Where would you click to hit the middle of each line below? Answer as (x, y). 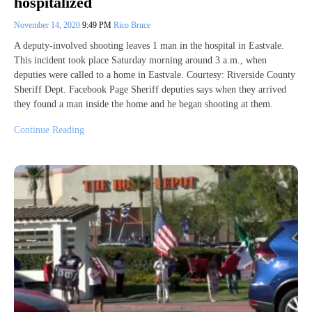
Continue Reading (49, 130)
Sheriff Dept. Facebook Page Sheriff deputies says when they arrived (150, 90)
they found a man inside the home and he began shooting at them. (143, 104)
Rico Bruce (132, 25)
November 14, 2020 (48, 25)
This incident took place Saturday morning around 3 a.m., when (140, 61)
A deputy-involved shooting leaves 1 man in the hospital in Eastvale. (149, 46)
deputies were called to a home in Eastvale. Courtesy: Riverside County (155, 75)
